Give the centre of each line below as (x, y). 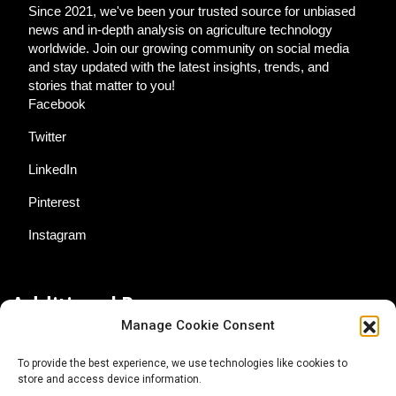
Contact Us (62, 353)
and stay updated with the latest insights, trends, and (179, 66)
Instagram (57, 234)
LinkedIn (53, 169)
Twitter (47, 136)
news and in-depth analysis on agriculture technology (180, 29)
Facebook (57, 103)
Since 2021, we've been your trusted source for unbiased (192, 11)
